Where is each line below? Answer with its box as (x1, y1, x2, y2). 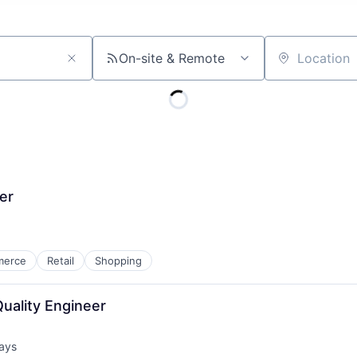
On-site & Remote (119, 50, 225, 66)
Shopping (95, 254, 142, 267)
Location (264, 57, 316, 73)
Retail (47, 254, 74, 267)
